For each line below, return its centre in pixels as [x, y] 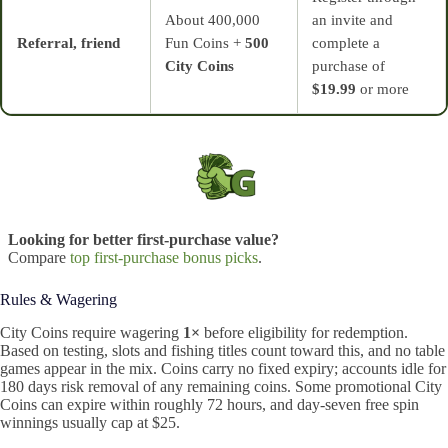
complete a [346, 42]
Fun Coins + [205, 42]
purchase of [348, 65]
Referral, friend [68, 42]
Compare [39, 257]
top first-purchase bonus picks [164, 257]
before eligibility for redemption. [304, 332]
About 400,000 [212, 19]
